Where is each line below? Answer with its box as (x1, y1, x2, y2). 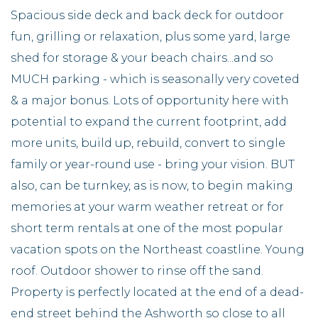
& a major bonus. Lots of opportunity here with (11, 93, 289, 107)
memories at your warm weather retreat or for (11, 199, 284, 214)
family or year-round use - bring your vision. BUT (11, 157, 295, 171)
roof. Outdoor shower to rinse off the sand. (11, 263, 263, 278)
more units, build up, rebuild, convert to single (11, 136, 285, 150)
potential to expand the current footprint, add (11, 114, 287, 128)
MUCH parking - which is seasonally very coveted (11, 72, 300, 86)
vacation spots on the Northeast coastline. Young (11, 242, 305, 256)
